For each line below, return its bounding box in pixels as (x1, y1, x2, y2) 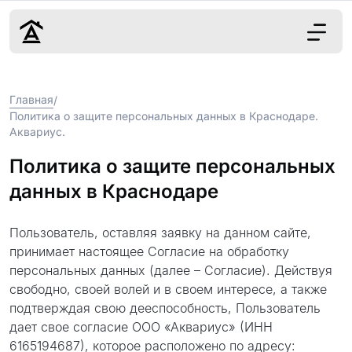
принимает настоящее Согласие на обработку (9, 244, 289, 259)
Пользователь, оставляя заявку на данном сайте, (9, 225, 311, 240)
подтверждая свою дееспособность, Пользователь (9, 300, 321, 316)
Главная (9, 93, 53, 106)
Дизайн (170, 76, 229, 95)
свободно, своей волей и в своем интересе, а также (9, 281, 327, 297)
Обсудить (196, 337, 249, 350)
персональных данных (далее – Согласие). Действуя (9, 262, 332, 278)
